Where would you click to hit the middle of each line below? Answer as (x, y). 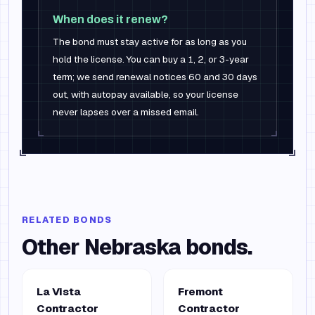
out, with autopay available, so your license (146, 94)
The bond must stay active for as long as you (150, 41)
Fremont (200, 291)
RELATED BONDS (67, 220)
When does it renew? (110, 19)
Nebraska (133, 247)
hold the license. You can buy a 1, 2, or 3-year (151, 59)
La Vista (59, 291)
